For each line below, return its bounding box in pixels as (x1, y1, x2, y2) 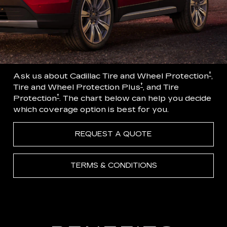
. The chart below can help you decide (59, 93, 211, 103)
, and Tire (143, 82, 179, 92)
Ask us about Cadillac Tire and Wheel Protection (13, 71, 209, 81)
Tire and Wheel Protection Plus (13, 82, 140, 92)
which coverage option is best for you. (13, 104, 169, 115)
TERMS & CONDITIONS (70, 161, 157, 170)
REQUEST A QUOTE (75, 130, 152, 139)
